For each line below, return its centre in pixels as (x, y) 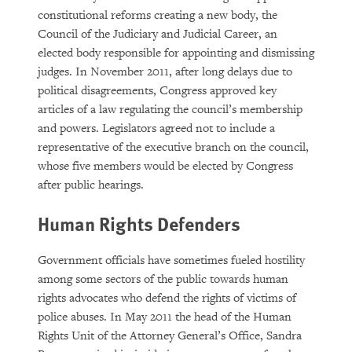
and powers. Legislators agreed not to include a (156, 128)
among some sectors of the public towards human (163, 279)
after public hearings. (91, 185)
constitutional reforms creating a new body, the (158, 15)
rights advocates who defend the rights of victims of (167, 298)
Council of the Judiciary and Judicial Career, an (158, 34)
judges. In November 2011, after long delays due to (165, 72)
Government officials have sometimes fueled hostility (171, 260)
